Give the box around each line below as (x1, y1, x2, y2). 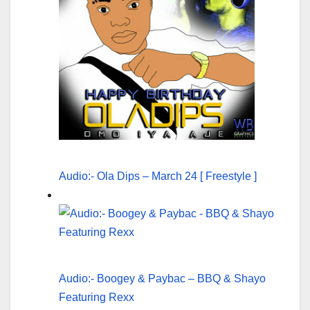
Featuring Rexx (59, 291, 134, 304)
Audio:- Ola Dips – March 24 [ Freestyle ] (59, 170, 257, 183)
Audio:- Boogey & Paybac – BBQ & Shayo (59, 273, 266, 285)
